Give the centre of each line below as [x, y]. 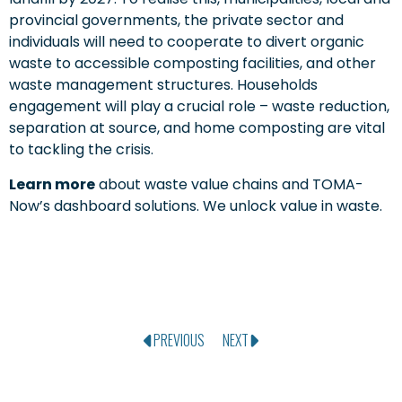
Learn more [52, 184]
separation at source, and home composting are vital [197, 128]
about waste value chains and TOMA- [229, 184]
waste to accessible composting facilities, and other [192, 64]
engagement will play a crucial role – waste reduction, [199, 107]
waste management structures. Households [163, 85]
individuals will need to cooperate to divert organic [187, 42]
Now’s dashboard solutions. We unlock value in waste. [196, 205]
